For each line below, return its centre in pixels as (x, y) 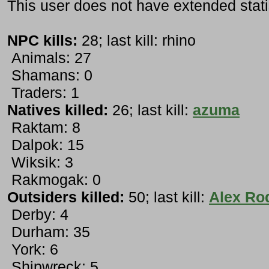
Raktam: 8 (44, 128)
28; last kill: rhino (137, 41)
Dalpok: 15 (46, 145)
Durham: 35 (49, 232)
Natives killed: (58, 110)
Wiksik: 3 (40, 162)
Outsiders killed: (66, 197)
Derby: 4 (38, 215)
